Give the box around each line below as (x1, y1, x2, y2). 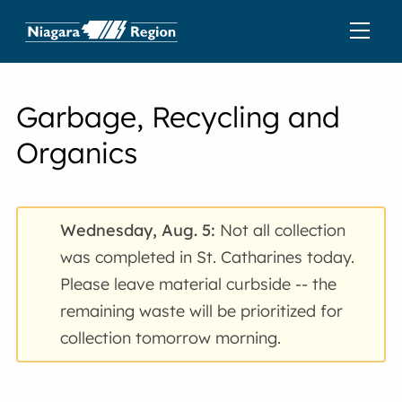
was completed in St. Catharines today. (60, 247, 355, 267)
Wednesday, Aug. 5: (60, 220, 216, 240)
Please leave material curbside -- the (60, 274, 337, 294)
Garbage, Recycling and (16, 99, 341, 135)
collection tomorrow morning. (60, 328, 282, 348)
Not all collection (215, 220, 346, 240)
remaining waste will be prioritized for (60, 301, 344, 321)
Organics (16, 135, 138, 170)
